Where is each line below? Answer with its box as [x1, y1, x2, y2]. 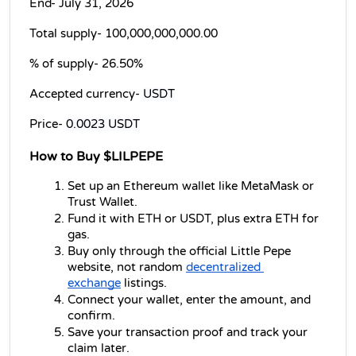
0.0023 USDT [66, 117, 140, 131]
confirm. [68, 308, 115, 323]
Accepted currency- [29, 87, 143, 101]
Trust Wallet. [68, 195, 137, 209]
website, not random [68, 260, 186, 274]
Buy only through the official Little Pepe [68, 244, 291, 258]
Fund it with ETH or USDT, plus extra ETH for [68, 211, 319, 226]
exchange [68, 276, 121, 290]
